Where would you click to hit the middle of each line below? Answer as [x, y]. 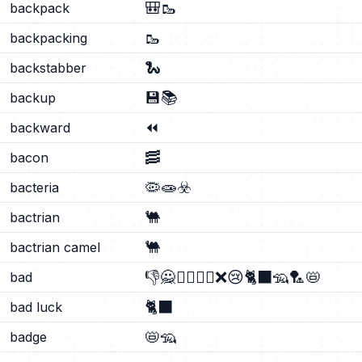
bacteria [34, 187]
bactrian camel [55, 247]
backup [33, 98]
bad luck [36, 307]
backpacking [48, 38]
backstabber [48, 68]
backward [40, 128]
